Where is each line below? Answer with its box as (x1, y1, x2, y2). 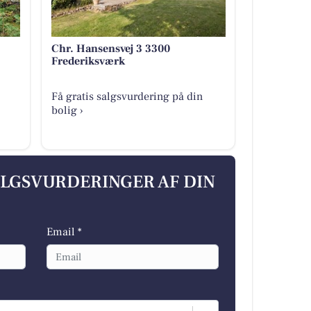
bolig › (51, 103, 83, 118)
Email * (46, 224, 82, 239)
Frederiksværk (51, 54, 125, 69)
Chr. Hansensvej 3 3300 (51, 42, 170, 56)
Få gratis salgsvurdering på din (51, 90, 203, 104)
